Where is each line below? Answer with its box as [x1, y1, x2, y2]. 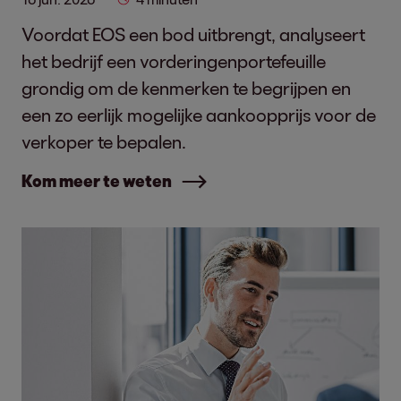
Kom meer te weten [21, 171, 172, 191]
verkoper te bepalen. [21, 131, 186, 152]
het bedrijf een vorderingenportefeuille [21, 50, 326, 72]
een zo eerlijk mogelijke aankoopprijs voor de [21, 104, 376, 125]
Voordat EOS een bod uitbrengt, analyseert [21, 23, 365, 45]
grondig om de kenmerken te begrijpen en [21, 77, 351, 98]
